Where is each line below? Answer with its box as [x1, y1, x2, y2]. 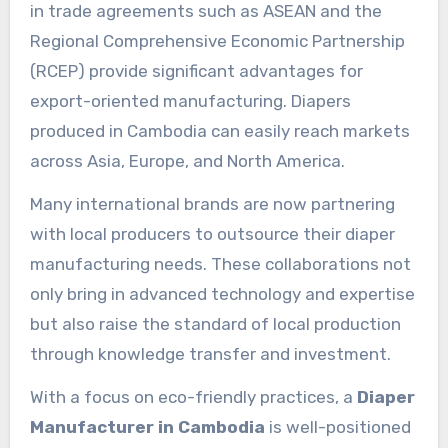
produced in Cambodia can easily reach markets [29, 120, 410, 141]
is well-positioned [264, 416, 411, 437]
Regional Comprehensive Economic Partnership [29, 30, 405, 51]
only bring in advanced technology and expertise [29, 283, 415, 304]
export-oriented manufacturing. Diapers [29, 90, 351, 111]
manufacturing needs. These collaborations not [29, 253, 411, 274]
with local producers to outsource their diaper [29, 223, 395, 244]
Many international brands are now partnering [29, 193, 395, 214]
